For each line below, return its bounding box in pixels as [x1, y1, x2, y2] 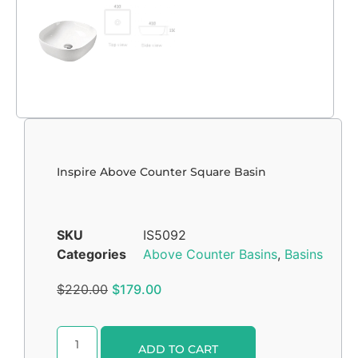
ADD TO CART [137, 341, 218, 356]
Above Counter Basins [143, 245, 277, 262]
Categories [57, 245, 126, 262]
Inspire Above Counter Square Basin [57, 164, 266, 179]
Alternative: [255, 328, 324, 345]
